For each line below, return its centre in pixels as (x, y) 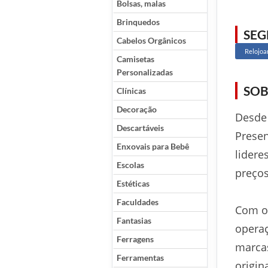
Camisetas (135, 59)
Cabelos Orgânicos (151, 40)
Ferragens (135, 239)
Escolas (130, 165)
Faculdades (138, 202)
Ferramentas (140, 258)
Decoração (137, 109)
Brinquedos (138, 22)
